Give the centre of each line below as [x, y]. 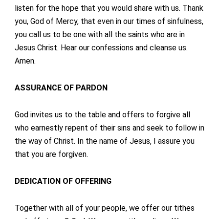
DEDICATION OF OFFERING [63, 181]
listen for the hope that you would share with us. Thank [109, 8]
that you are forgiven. [51, 154]
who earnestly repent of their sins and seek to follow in [109, 128]
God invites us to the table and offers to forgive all [102, 115]
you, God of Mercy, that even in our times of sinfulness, [109, 22]
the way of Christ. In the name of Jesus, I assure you [105, 141]
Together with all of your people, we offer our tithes [105, 208]
